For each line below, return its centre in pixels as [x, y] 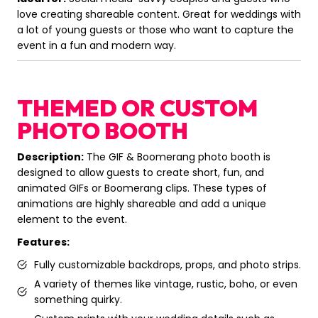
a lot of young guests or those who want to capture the [155, 30]
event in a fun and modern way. [97, 46]
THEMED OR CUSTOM [137, 108]
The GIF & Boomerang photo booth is [177, 157]
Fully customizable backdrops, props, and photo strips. [168, 265]
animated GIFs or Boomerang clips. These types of [142, 188]
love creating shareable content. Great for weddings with [159, 15]
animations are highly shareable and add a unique [142, 204]
